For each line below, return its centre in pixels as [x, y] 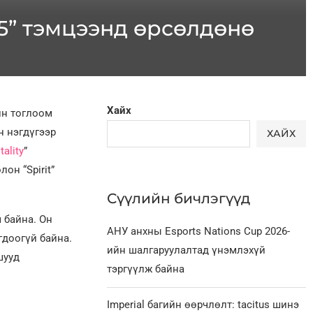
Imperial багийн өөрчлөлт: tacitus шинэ [203, 304]
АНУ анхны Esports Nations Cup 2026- [199, 231]
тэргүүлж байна [146, 269]
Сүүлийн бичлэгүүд [179, 198]
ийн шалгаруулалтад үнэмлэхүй [187, 250]
